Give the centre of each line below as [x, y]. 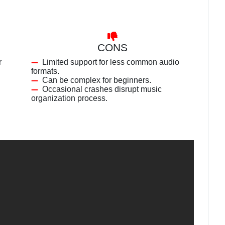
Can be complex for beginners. [97, 80]
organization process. [69, 98]
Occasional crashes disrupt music [102, 89]
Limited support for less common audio [111, 62]
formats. [45, 71]
